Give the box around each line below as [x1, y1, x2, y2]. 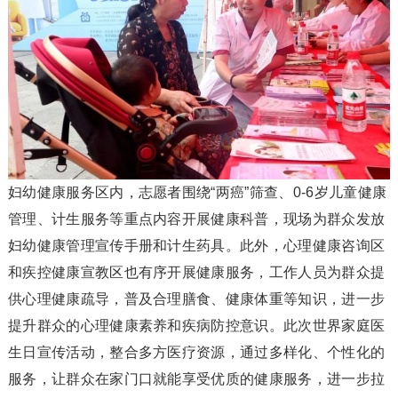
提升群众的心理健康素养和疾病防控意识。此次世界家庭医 [7, 317, 386, 333]
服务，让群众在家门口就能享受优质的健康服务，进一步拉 [7, 370, 386, 386]
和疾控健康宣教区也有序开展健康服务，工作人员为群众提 [7, 264, 386, 280]
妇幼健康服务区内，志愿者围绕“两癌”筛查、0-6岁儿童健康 [7, 184, 387, 200]
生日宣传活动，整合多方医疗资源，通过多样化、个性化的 [7, 344, 386, 360]
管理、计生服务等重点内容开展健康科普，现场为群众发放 [7, 211, 386, 227]
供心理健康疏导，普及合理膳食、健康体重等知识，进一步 [7, 291, 386, 306]
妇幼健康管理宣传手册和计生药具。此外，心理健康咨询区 [7, 237, 386, 253]
